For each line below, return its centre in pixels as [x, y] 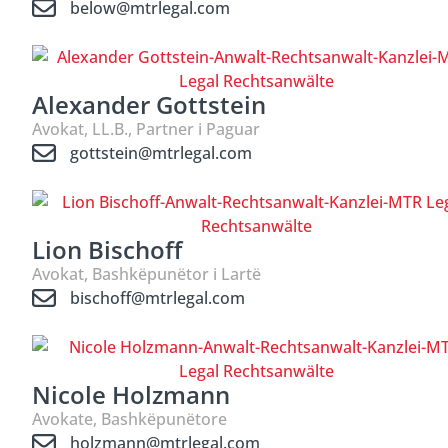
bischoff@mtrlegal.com [157, 298]
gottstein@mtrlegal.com [161, 153]
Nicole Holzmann [131, 395]
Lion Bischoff [107, 250]
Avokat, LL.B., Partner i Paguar [146, 129]
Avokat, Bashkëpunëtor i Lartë [146, 274]
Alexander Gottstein [149, 105]
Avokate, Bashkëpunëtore [129, 419]
